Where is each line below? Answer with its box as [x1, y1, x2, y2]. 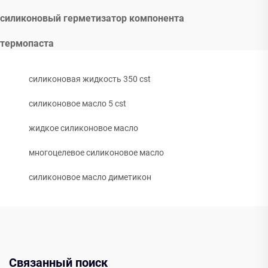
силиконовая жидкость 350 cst [29, 74, 151, 84]
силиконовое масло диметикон [29, 172, 151, 182]
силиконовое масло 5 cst [29, 99, 126, 109]
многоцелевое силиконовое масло [29, 148, 164, 158]
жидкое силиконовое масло [29, 123, 138, 133]
